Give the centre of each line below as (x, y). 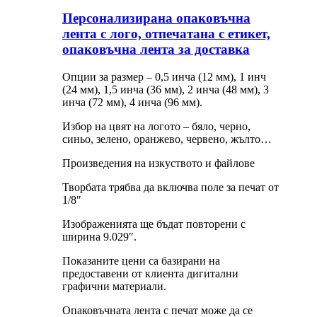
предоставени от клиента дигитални (150, 273)
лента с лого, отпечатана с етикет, (166, 34)
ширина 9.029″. (99, 236)
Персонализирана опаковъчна (156, 18)
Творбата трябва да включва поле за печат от (171, 187)
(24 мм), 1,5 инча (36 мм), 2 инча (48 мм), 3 (166, 89)
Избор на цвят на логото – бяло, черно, (156, 126)
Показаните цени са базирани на (141, 260)
